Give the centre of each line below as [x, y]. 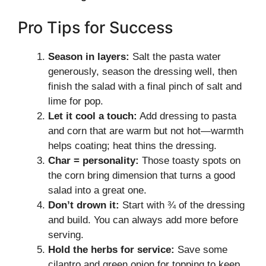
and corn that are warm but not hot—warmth [146, 131]
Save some [201, 249]
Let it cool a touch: [93, 116]
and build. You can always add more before [143, 220]
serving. [66, 235]
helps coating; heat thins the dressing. [132, 145]
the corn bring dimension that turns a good [142, 175]
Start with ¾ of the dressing [182, 205]
